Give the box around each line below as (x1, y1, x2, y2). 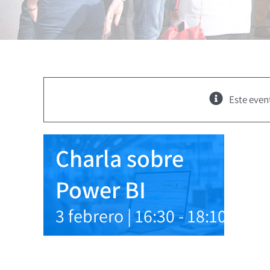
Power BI (55, 174, 146, 205)
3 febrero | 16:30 (55, 204, 175, 228)
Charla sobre (55, 142, 184, 174)
